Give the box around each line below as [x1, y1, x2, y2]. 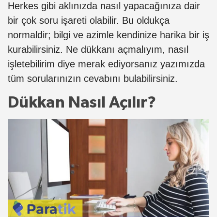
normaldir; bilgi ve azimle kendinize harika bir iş [8, 29, 209, 40]
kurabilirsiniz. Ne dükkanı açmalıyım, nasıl [8, 44, 188, 55]
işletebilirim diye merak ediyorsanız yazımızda [8, 58, 205, 69]
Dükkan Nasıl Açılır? [8, 94, 156, 111]
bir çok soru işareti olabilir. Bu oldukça [8, 15, 170, 26]
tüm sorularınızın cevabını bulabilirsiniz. [8, 73, 181, 84]
